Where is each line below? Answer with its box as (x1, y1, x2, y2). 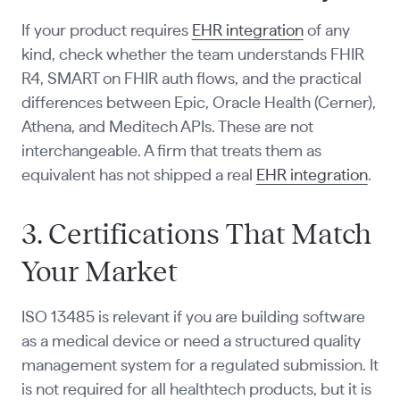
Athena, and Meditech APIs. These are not (21, 120, 313, 137)
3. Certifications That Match (21, 221, 372, 249)
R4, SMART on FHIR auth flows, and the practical (21, 71, 362, 88)
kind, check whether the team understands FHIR (21, 47, 364, 64)
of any (303, 23, 350, 40)
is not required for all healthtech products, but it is (21, 381, 371, 398)
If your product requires (21, 23, 192, 40)
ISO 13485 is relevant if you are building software (21, 309, 365, 326)
